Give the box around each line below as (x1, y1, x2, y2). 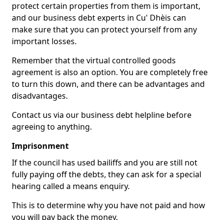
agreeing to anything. (12, 121, 92, 132)
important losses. (12, 36, 77, 47)
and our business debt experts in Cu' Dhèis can (12, 12, 186, 23)
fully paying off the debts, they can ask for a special (12, 169, 201, 180)
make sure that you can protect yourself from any (12, 24, 197, 35)
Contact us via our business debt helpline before (12, 110, 192, 120)
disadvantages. (12, 90, 68, 101)
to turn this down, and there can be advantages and (12, 79, 205, 89)
